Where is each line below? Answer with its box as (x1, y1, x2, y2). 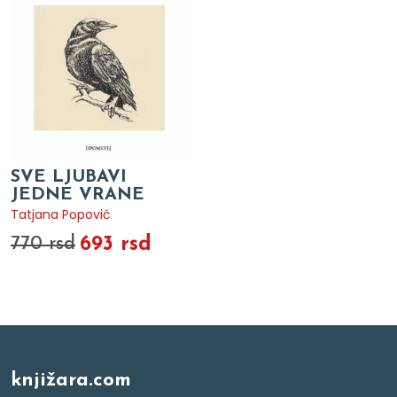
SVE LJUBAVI (11, 167, 127, 186)
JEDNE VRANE (11, 185, 144, 204)
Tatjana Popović (11, 205, 111, 223)
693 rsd (80, 233, 152, 255)
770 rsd (11, 234, 75, 253)
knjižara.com (11, 370, 131, 391)
